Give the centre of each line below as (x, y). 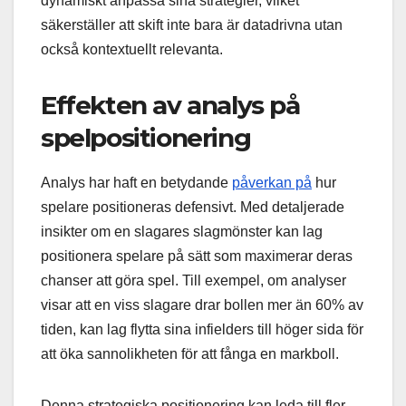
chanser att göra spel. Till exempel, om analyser (193, 280)
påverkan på (272, 182)
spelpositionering (146, 138)
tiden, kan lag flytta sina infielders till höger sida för (202, 329)
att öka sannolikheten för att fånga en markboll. (190, 353)
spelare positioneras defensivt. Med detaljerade (193, 207)
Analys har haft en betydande (136, 182)
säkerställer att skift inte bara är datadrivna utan (192, 25)
